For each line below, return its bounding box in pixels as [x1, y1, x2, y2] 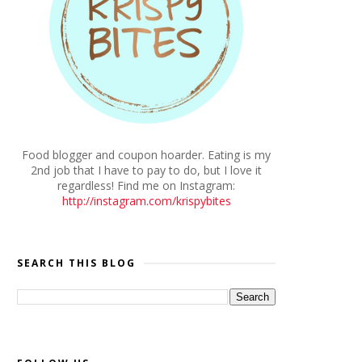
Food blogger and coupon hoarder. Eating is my [22, 147, 271, 162]
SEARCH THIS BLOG [17, 256, 136, 270]
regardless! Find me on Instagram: [57, 178, 235, 193]
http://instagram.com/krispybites [61, 193, 231, 208]
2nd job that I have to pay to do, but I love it [31, 162, 262, 178]
